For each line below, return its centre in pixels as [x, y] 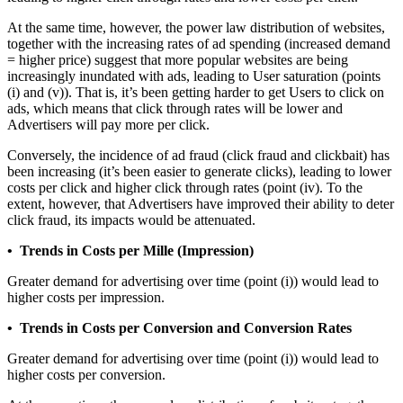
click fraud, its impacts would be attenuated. [131, 220]
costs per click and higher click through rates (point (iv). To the [185, 188]
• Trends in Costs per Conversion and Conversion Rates [179, 328]
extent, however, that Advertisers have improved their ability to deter [201, 204]
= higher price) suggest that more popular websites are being [178, 60]
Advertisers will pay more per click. [108, 125]
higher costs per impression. [86, 298]
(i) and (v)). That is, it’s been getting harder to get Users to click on [196, 93]
